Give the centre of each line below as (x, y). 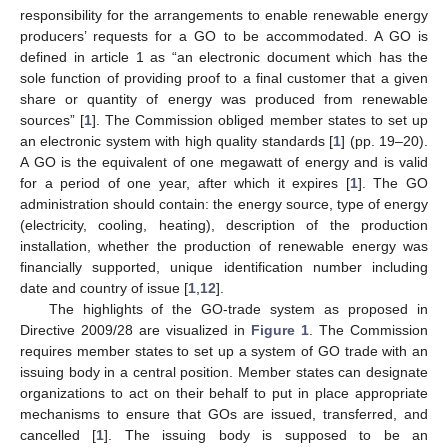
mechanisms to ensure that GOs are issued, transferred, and (224, 414)
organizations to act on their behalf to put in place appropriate (224, 393)
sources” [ (52, 120)
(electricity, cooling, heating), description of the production (224, 225)
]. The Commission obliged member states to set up (260, 120)
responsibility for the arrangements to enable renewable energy (224, 15)
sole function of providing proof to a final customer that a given (224, 78)
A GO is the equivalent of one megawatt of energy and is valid (224, 162)
